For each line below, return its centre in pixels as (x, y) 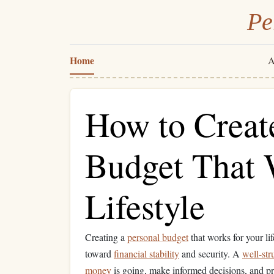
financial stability (146, 254)
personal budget (158, 237)
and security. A (211, 254)
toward (99, 254)
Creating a (106, 237)
